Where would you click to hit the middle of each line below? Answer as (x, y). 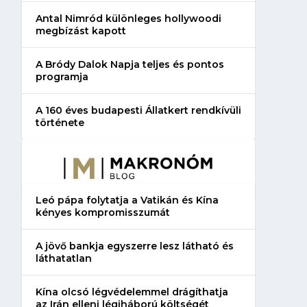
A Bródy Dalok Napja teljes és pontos (130, 64)
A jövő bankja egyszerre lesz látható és (134, 246)
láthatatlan (63, 258)
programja (62, 76)
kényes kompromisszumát (102, 212)
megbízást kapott (81, 30)
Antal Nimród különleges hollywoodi (128, 18)
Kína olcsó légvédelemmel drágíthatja (132, 292)
